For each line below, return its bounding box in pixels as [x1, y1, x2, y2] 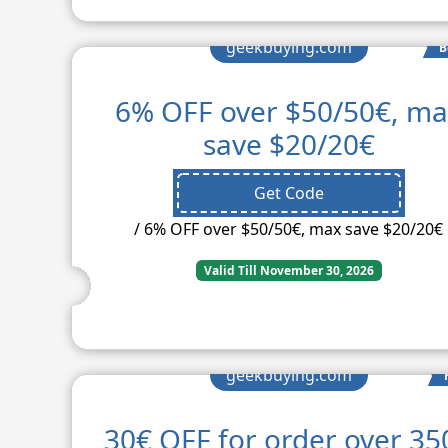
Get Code [253, 181, 324, 204]
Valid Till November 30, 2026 [203, 261, 374, 279]
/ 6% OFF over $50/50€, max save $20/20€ [134, 217, 444, 240]
